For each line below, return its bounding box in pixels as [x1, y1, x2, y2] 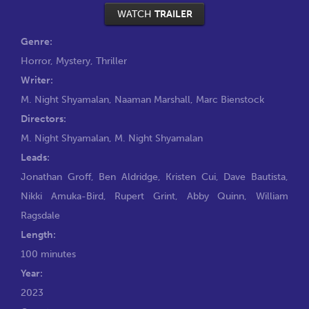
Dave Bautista [223, 170, 286, 183]
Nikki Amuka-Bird [21, 190, 103, 203]
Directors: [21, 112, 66, 126]
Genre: [21, 35, 52, 48]
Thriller [96, 54, 127, 68]
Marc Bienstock [196, 93, 264, 106]
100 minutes [21, 248, 76, 261]
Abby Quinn [186, 190, 245, 203]
